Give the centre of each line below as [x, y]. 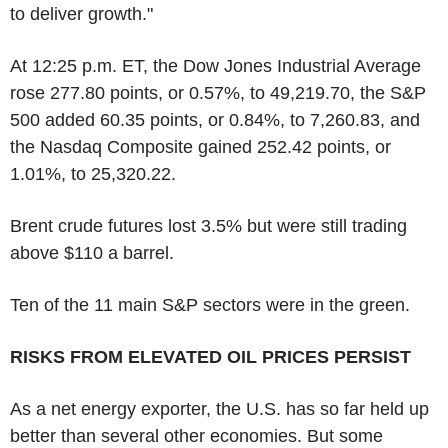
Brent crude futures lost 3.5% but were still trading [208, 225]
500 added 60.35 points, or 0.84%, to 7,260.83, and [215, 119]
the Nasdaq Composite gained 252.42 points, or [200, 146]
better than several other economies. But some [196, 435]
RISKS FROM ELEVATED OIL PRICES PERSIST [210, 356]
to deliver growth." [81, 13]
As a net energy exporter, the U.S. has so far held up [219, 408]
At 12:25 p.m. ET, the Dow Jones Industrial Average [215, 65]
